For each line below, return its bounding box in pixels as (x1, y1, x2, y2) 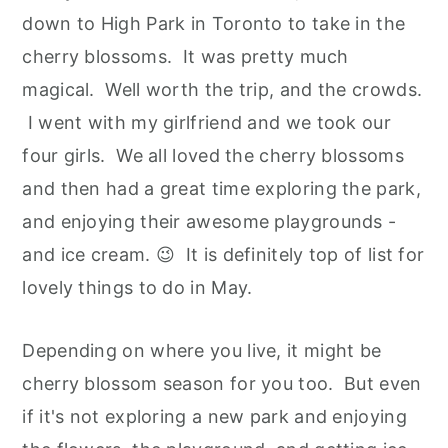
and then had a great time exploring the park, (22, 178, 421, 200)
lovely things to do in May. (22, 277, 264, 299)
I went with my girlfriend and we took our (22, 112, 391, 134)
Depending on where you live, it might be (22, 340, 382, 362)
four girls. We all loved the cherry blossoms (22, 145, 404, 167)
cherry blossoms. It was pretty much (22, 46, 349, 68)
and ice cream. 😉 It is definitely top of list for (22, 244, 425, 266)
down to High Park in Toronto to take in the (22, 13, 406, 35)
